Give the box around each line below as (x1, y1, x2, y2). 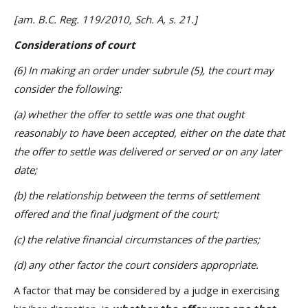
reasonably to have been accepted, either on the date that (14, 126, 285, 140)
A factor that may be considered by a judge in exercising (14, 283, 280, 297)
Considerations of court (14, 38, 135, 52)
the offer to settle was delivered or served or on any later (14, 144, 281, 158)
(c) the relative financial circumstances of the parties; (14, 232, 260, 246)
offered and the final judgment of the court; (14, 207, 219, 221)
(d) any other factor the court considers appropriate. (14, 258, 258, 272)
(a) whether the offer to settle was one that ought (14, 107, 244, 121)
